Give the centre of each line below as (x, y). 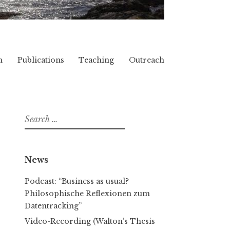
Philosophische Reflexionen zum (87, 193)
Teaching (97, 60)
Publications (41, 60)
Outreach (146, 60)
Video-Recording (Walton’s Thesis (90, 221)
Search (35, 116)
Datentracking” (53, 206)
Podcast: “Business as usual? (77, 181)
